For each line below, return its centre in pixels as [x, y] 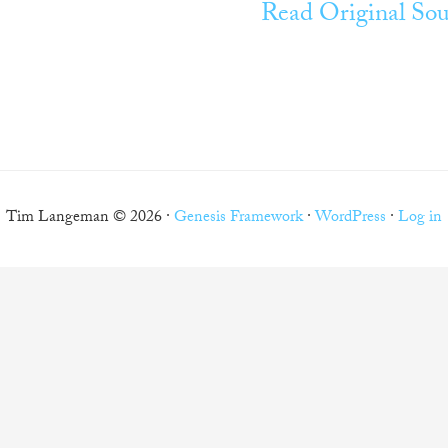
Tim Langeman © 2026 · [90, 218]
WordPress [350, 218]
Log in [420, 218]
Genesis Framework [238, 218]
